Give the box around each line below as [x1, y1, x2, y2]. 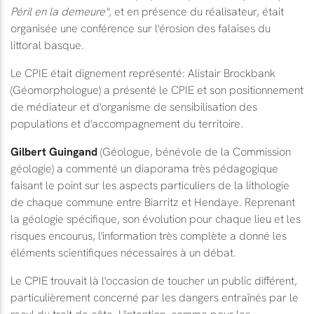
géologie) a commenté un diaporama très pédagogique [11, 161, 278, 175]
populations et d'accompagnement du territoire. [11, 116, 243, 130]
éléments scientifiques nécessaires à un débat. [11, 245, 236, 259]
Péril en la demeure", [11, 4, 111, 18]
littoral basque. [11, 38, 84, 52]
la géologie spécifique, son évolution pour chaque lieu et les [11, 212, 301, 226]
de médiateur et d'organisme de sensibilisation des [11, 100, 257, 114]
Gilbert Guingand [11, 144, 97, 158]
